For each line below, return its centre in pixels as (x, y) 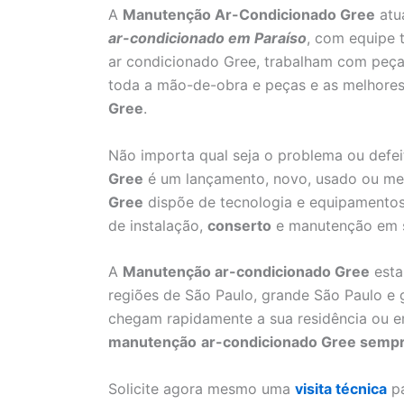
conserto (239, 225)
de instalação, (158, 225)
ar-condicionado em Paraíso (207, 38)
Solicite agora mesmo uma (202, 388)
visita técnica (341, 388)
